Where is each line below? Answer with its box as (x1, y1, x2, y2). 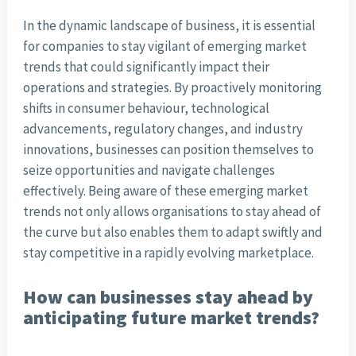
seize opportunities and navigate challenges (22, 161, 275, 180)
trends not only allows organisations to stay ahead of (22, 203, 321, 221)
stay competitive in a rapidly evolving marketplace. (22, 244, 314, 262)
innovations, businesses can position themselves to (22, 141, 314, 159)
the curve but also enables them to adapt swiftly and (22, 223, 323, 242)
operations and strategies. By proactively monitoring (22, 79, 322, 97)
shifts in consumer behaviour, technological (22, 99, 269, 118)
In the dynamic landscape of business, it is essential (22, 17, 315, 35)
